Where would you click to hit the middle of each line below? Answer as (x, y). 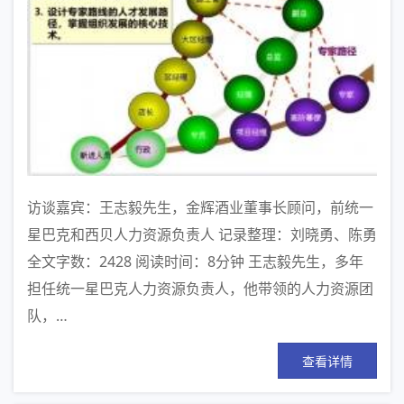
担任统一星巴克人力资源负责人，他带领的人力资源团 (200, 289)
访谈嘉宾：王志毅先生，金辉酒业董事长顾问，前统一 (200, 208)
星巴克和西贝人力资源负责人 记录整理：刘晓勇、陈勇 (202, 235)
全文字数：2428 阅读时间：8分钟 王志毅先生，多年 (195, 262)
